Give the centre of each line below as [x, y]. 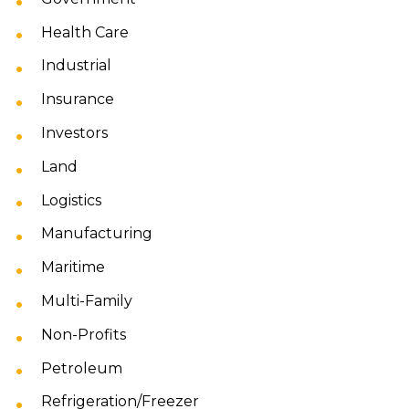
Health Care [85, 32]
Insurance [78, 100]
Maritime [73, 267]
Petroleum [82, 368]
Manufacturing [97, 234]
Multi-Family [87, 301]
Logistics [71, 200]
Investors [74, 132]
